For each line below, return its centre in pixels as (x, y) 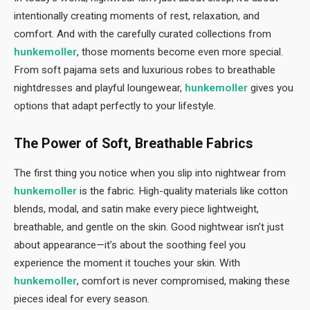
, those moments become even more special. (180, 52)
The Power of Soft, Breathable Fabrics (134, 143)
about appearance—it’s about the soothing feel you (130, 245)
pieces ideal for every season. (82, 299)
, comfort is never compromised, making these (183, 281)
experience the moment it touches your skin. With (127, 263)
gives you (271, 88)
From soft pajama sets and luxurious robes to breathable (145, 70)
